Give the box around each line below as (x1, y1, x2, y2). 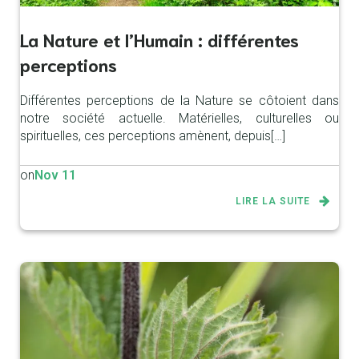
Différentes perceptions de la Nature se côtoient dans (20, 93, 339, 109)
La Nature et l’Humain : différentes (20, 27, 299, 51)
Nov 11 (34, 167, 76, 184)
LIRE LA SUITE (236, 196, 310, 208)
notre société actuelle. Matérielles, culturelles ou (20, 111, 339, 127)
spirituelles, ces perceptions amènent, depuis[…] (20, 128, 285, 144)
